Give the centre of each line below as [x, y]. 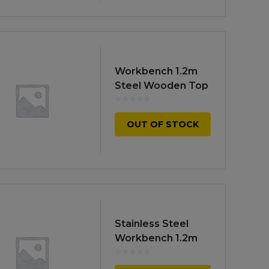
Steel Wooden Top [162, 85]
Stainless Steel [152, 223]
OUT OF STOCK [163, 124]
